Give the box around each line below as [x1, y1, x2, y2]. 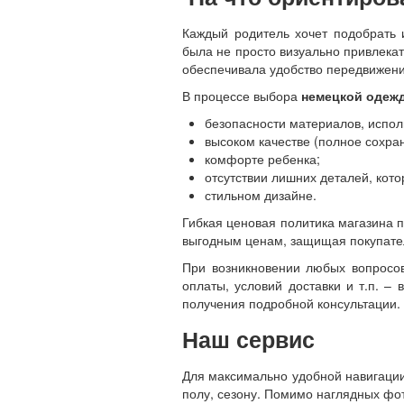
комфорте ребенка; [205, 150, 320, 168]
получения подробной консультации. [182, 294, 400, 312]
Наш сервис [182, 323, 315, 355]
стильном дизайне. [205, 186, 317, 204]
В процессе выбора [182, 87, 301, 105]
